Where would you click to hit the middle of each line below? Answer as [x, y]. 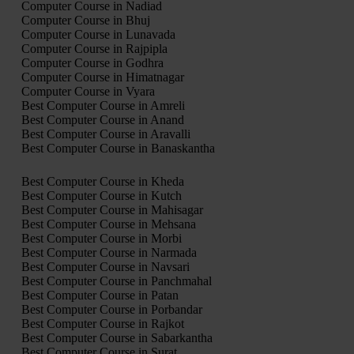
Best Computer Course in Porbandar [111, 309]
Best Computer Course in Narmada [109, 252]
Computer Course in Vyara [88, 91]
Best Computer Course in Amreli [103, 105]
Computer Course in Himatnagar [102, 77]
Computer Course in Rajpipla [94, 48]
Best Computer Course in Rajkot [102, 323]
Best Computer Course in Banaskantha [118, 148]
